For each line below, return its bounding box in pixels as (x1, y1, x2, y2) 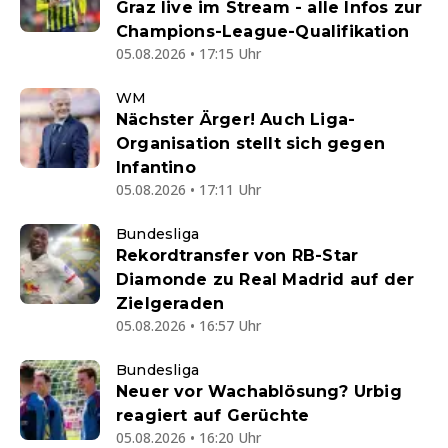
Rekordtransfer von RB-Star (116, 246, 359, 266)
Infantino (116, 158, 196, 178)
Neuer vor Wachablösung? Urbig (116, 382, 402, 402)
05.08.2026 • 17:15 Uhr (116, 44, 261, 64)
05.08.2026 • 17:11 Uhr (116, 180, 261, 200)
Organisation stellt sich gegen (116, 134, 385, 154)
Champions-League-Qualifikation (116, 22, 409, 42)
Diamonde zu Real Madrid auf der (116, 270, 415, 290)
